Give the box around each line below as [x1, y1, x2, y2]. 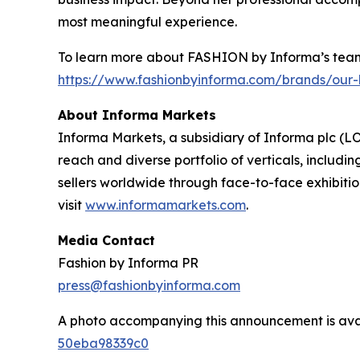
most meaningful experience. [58, 14, 237, 31]
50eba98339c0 [58, 335, 149, 352]
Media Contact [58, 232, 155, 249]
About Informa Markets [58, 107, 216, 124]
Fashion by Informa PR [58, 255, 198, 272]
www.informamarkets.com [85, 197, 246, 214]
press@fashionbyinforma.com [58, 277, 240, 294]
